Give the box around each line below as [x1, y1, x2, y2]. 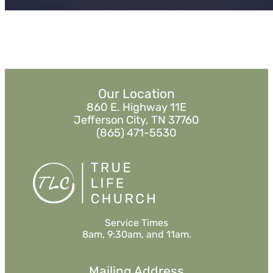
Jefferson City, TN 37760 [74, 113, 199, 127]
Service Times [105, 217, 168, 229]
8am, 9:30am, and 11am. [82, 229, 191, 241]
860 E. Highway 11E [87, 101, 186, 115]
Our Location [98, 86, 175, 102]
